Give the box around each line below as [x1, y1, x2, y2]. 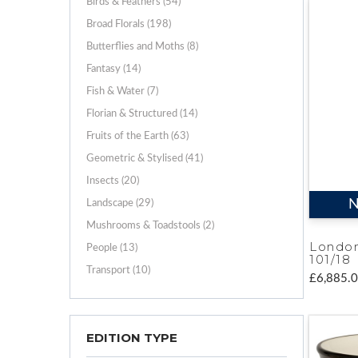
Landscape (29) [86, 197, 153, 209]
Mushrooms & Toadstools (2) [86, 220, 214, 231]
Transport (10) [86, 265, 150, 276]
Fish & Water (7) [86, 86, 158, 97]
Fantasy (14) [86, 63, 141, 74]
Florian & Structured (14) [86, 108, 197, 119]
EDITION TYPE [86, 329, 177, 345]
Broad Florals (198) [86, 18, 171, 30]
